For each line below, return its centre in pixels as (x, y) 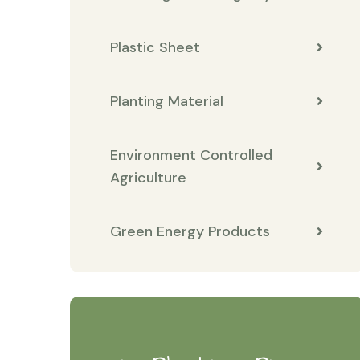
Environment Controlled (191, 155)
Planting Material (167, 101)
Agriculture (148, 178)
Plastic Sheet (155, 47)
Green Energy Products (190, 231)
